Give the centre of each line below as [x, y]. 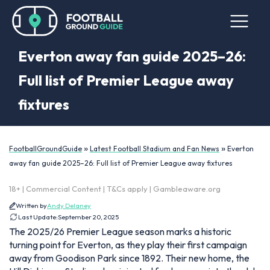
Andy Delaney [69, 206]
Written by [31, 206]
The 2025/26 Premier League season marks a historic [120, 231]
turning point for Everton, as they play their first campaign [128, 245]
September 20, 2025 [88, 217]
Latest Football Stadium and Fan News [155, 149]
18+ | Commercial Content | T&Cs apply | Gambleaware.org [115, 189]
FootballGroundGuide [46, 149]
